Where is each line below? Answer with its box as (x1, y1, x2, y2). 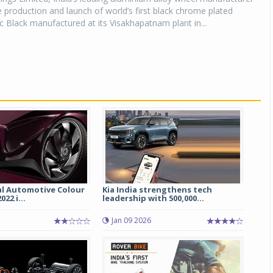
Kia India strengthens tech (102, 184, 212, 195)
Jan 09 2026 (111, 215, 151, 225)
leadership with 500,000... (102, 193, 204, 204)
